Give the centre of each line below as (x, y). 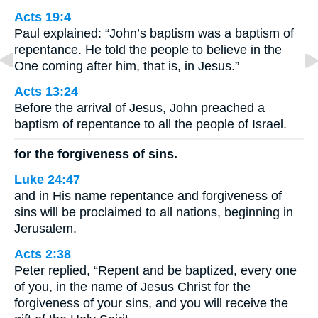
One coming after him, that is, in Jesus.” (127, 66)
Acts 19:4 (43, 17)
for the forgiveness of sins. (96, 154)
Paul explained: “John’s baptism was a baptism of (154, 33)
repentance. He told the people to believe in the (148, 49)
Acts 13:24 (46, 91)
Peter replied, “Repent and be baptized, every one (155, 271)
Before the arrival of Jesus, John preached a (139, 108)
